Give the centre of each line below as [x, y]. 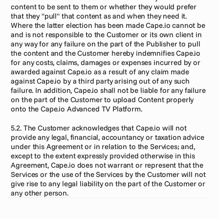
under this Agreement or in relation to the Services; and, [103, 146]
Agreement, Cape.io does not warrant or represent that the [107, 165]
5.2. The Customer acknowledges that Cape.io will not [99, 128]
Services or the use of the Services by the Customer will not [108, 174]
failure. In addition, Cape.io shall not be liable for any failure [108, 90]
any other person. [40, 193]
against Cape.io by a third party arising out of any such [100, 81]
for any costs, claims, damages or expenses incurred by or [106, 62]
